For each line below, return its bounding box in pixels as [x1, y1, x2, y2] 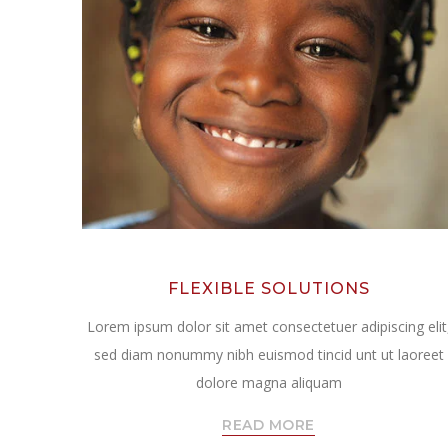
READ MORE [222, 416, 315, 435]
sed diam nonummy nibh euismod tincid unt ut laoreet [93, 345, 444, 365]
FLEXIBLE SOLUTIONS [167, 279, 370, 299]
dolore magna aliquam [195, 373, 342, 393]
